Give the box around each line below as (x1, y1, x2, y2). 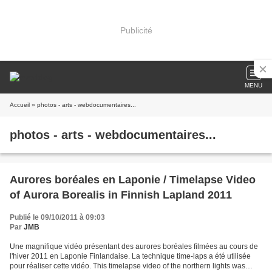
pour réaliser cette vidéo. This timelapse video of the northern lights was (10, 262, 245, 270)
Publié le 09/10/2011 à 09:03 (10, 213, 105, 222)
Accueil (10, 101, 30, 108)
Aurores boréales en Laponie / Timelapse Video (10, 174, 256, 186)
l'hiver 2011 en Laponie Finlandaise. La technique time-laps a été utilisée (10, 252, 251, 260)
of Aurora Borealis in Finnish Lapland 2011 (10, 189, 232, 201)
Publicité (120, 25, 152, 35)
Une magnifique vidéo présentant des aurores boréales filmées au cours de (10, 242, 258, 251)
